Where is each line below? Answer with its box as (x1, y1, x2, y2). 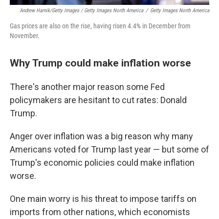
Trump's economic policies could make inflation (10, 157, 195, 168)
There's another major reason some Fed (10, 82, 165, 92)
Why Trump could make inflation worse (10, 57, 191, 69)
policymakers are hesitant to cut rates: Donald (10, 95, 187, 106)
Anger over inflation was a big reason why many (10, 131, 193, 142)
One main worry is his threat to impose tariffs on (10, 194, 197, 204)
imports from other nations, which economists (10, 207, 190, 218)
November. (10, 32, 40, 40)
